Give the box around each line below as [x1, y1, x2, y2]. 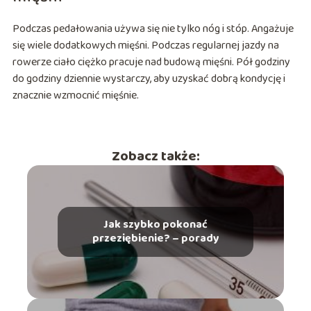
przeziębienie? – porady [92, 230, 219, 248]
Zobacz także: [111, 145, 200, 168]
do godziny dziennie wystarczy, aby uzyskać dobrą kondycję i [12, 70, 285, 88]
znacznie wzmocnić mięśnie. [12, 87, 139, 105]
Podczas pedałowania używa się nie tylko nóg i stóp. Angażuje [12, 20, 294, 38]
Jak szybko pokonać [103, 216, 208, 234]
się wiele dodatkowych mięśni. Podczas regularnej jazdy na [12, 37, 279, 55]
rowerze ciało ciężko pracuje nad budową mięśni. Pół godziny [12, 53, 290, 72]
